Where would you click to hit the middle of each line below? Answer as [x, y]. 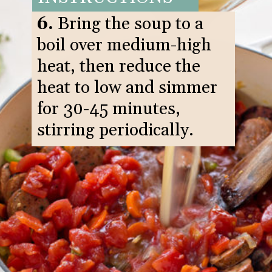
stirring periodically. [115, 131]
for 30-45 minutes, [108, 110]
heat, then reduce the [118, 67]
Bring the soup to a [130, 25]
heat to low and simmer [127, 88]
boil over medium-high [124, 46]
